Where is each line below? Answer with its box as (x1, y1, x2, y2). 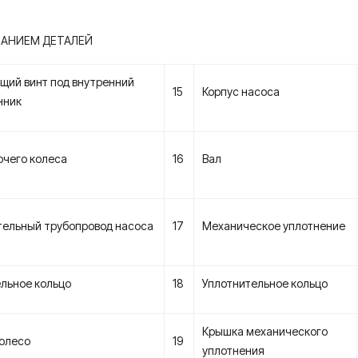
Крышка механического (202, 324, 328, 338)
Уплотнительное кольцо (202, 276, 328, 290)
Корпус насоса (202, 85, 280, 98)
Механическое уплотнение (202, 219, 345, 233)
